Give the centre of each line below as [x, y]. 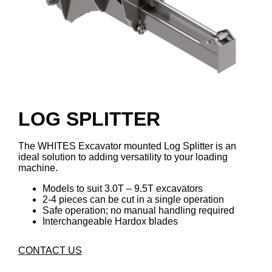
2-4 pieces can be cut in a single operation [133, 199]
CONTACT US [50, 250]
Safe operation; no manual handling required [138, 210]
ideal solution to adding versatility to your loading [123, 157]
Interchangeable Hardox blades [110, 221]
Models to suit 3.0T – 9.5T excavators [123, 189]
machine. [38, 168]
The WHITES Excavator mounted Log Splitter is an [127, 146]
